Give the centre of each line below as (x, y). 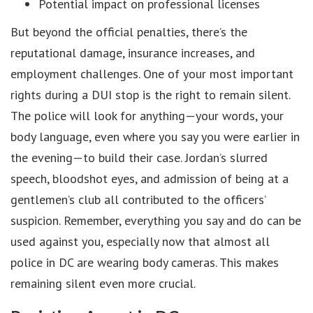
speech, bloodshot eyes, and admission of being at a (150, 179)
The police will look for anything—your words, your (147, 116)
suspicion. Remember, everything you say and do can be (156, 220)
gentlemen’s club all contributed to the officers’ (138, 199)
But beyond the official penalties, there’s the (129, 32)
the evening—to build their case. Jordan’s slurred (139, 158)
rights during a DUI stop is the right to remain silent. (150, 95)
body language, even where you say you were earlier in (155, 137)
